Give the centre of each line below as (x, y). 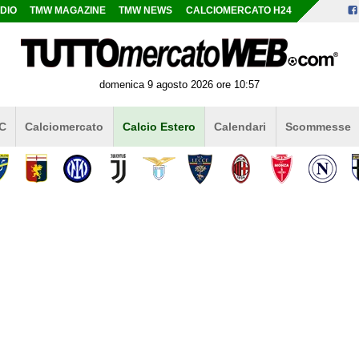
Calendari (240, 126)
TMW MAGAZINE (68, 10)
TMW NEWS (146, 10)
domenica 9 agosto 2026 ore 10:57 (179, 84)
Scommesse (318, 126)
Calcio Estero (159, 126)
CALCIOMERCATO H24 (238, 10)
